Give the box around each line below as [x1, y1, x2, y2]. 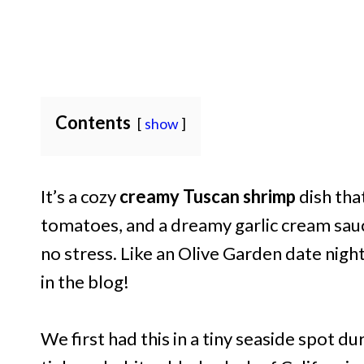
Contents [55, 111, 131, 134]
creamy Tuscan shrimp [119, 185, 296, 208]
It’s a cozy [41, 185, 119, 208]
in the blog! [41, 271, 129, 293]
